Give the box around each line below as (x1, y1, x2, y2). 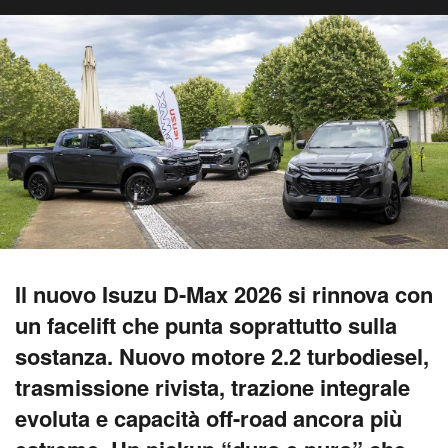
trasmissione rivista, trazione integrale (15, 371, 410, 404)
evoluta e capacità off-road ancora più (15, 402, 402, 435)
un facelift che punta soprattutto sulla (15, 309, 397, 342)
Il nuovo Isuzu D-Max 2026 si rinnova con (15, 278, 433, 311)
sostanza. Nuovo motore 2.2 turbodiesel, (15, 340, 429, 373)
